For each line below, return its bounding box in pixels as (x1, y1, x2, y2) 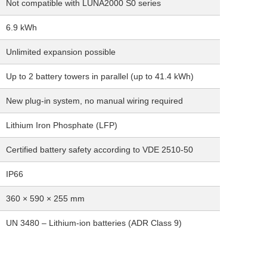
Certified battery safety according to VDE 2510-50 (6, 145, 193, 154)
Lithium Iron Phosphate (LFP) (6, 120, 117, 130)
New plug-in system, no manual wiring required (6, 96, 183, 105)
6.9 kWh (6, 23, 37, 32)
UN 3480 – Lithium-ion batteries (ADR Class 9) (6, 218, 182, 228)
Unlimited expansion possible (6, 47, 116, 57)
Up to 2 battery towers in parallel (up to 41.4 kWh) (6, 72, 194, 81)
